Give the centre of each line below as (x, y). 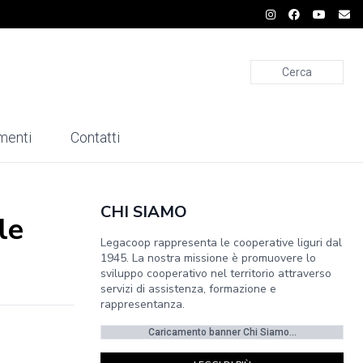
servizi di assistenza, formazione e (188, 289)
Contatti (95, 138)
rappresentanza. (143, 304)
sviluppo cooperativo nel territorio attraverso (216, 273)
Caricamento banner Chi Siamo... (222, 332)
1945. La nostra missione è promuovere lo (208, 258)
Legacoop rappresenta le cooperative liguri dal (221, 243)
